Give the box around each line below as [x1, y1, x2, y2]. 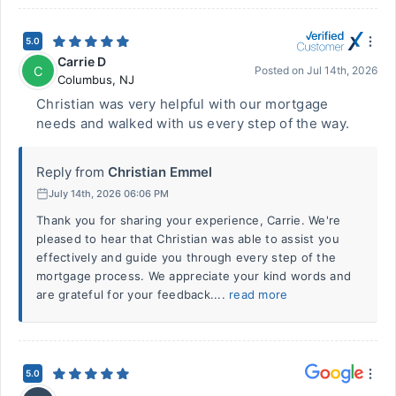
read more [229, 287, 288, 301]
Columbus [57, 72, 112, 87]
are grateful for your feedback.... [36, 287, 230, 301]
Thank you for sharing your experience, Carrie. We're [36, 213, 341, 227]
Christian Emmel [108, 164, 212, 180]
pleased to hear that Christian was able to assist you [36, 232, 339, 246]
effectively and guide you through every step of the [36, 250, 337, 264]
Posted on [255, 64, 307, 77]
